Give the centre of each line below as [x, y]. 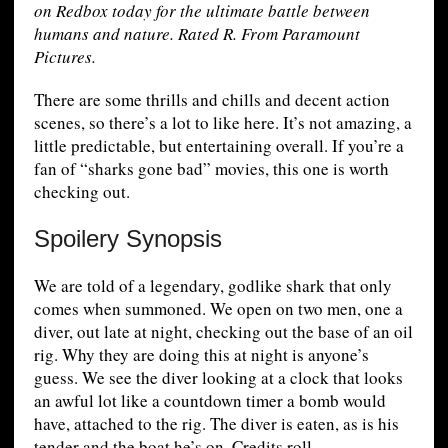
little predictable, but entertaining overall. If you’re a [218, 146]
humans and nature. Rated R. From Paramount [196, 34]
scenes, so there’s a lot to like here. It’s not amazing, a [222, 123]
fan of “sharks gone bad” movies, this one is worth [211, 169]
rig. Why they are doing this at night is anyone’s [201, 355]
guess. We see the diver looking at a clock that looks [218, 378]
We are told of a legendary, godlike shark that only [212, 286]
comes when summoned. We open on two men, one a [218, 309]
